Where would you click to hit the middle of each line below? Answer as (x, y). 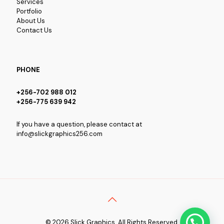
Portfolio (29, 11)
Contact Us (34, 30)
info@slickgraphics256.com (59, 133)
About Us (31, 20)
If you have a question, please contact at (79, 124)
